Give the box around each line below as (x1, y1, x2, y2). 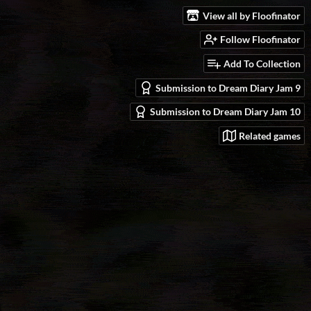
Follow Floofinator (220, 33, 301, 46)
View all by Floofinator (203, 9, 301, 22)
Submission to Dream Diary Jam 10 (150, 106, 301, 118)
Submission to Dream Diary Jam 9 (155, 81, 301, 94)
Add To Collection (224, 58, 301, 70)
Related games (239, 130, 301, 142)
